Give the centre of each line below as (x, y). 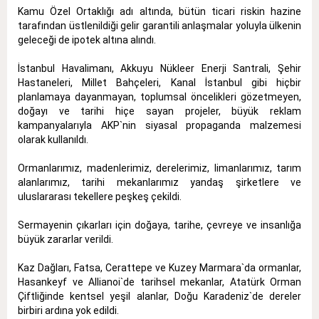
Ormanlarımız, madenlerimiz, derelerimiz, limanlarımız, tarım (159, 168)
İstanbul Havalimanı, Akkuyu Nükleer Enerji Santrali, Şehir (159, 68)
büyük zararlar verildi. (66, 239)
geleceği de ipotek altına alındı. (87, 40)
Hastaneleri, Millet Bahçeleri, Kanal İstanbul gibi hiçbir (159, 82)
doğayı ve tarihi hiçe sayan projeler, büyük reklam (159, 111)
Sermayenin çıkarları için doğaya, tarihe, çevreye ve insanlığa (159, 225)
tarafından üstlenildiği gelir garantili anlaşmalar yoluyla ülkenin (159, 25)
